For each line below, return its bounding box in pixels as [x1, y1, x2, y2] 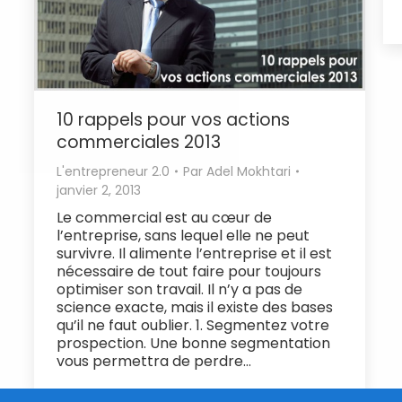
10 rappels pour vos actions [57, 107, 290, 132]
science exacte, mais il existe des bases [57, 296, 333, 318]
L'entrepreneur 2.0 [57, 162, 170, 180]
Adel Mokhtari [206, 162, 291, 180]
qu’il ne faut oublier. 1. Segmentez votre [57, 314, 329, 336]
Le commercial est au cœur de [57, 206, 272, 228]
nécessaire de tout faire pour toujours [57, 260, 321, 282]
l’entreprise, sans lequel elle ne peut [57, 224, 310, 246]
